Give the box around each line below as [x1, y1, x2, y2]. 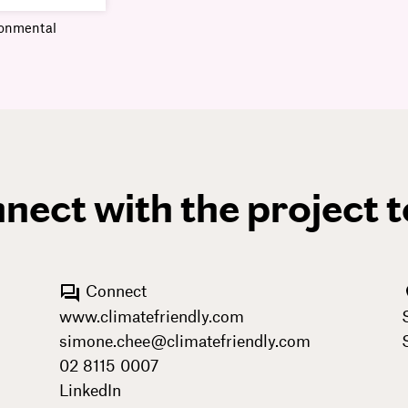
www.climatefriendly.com [59, 305, 245, 326]
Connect [81, 280, 148, 301]
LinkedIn [59, 379, 122, 400]
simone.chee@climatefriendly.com [59, 330, 311, 351]
